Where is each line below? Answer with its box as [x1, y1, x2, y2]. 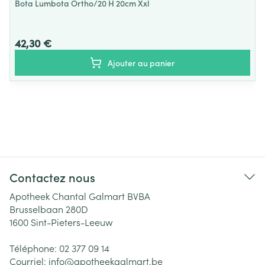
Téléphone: [9, 241, 59, 254]
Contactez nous [9, 169, 95, 185]
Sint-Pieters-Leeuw [31, 215, 113, 228]
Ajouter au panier [108, 57, 175, 69]
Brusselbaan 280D [9, 202, 88, 215]
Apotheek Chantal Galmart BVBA [9, 189, 150, 202]
